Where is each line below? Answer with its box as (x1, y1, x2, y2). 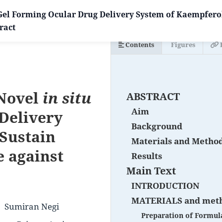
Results (131, 150, 162, 162)
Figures (169, 40, 195, 49)
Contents (124, 40, 154, 49)
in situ (43, 88, 91, 108)
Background (131, 120, 182, 132)
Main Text (126, 164, 176, 177)
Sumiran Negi (4, 201, 59, 212)
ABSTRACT (126, 90, 180, 103)
